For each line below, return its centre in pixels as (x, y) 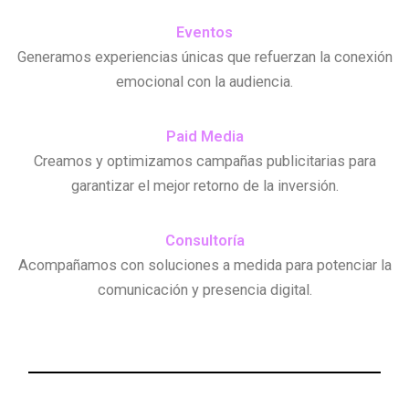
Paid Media (204, 136)
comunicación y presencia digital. (204, 289)
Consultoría (204, 240)
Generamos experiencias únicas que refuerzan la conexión (204, 57)
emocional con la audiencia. (204, 81)
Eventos (204, 32)
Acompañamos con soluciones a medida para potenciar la (204, 265)
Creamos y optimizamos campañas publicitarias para (204, 161)
